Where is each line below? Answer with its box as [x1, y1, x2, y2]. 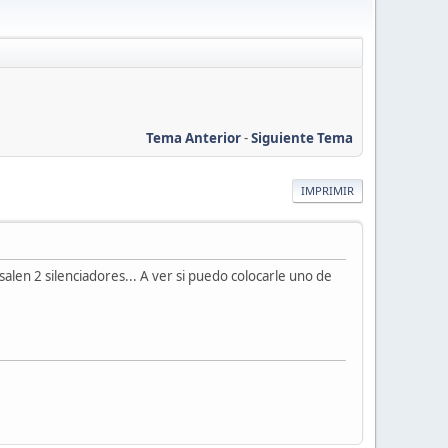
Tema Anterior [146, 128, 241, 147]
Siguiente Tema [251, 128, 353, 147]
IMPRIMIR [301, 182, 354, 198]
